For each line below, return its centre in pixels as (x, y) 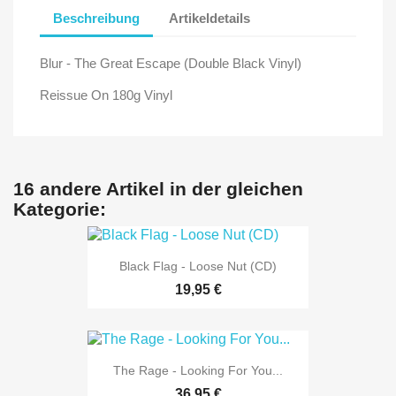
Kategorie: (60, 209)
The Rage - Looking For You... (198, 371)
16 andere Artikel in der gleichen (158, 188)
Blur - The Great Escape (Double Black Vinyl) (171, 63)
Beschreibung (96, 19)
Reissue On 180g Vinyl (106, 95)
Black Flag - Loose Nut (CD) (198, 266)
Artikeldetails (210, 19)
